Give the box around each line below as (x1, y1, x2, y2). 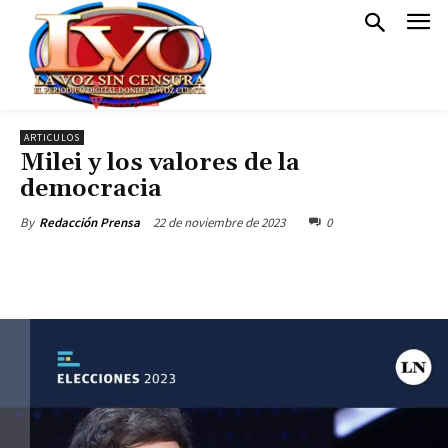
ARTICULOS (24, 131, 80, 144)
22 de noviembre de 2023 (153, 213, 285, 231)
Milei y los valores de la (20, 148, 300, 178)
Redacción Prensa (39, 214, 140, 231)
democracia (20, 174, 168, 204)
